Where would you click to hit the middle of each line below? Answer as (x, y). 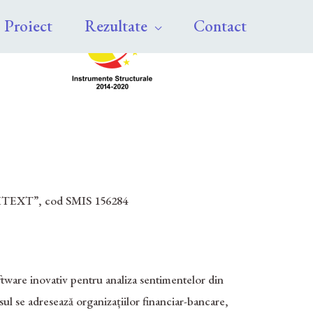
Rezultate (116, 26)
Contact (220, 26)
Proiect (28, 26)
